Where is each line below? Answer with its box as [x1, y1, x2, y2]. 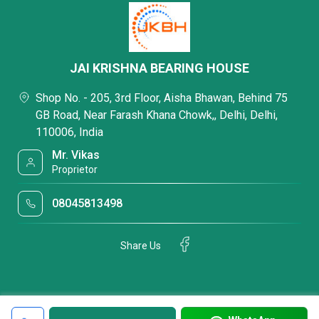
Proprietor [52, 164, 98, 175]
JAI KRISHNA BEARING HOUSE [70, 61, 249, 75]
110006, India [36, 125, 103, 139]
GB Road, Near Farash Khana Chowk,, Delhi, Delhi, [36, 108, 278, 122]
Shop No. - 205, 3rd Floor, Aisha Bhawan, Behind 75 [36, 91, 288, 105]
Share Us [120, 239, 161, 251]
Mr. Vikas [52, 148, 100, 162]
